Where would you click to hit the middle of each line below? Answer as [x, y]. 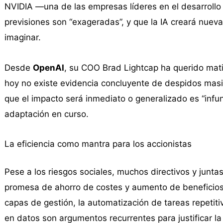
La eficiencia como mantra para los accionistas [98, 144]
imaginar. [22, 37]
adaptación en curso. [46, 114]
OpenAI [48, 67]
